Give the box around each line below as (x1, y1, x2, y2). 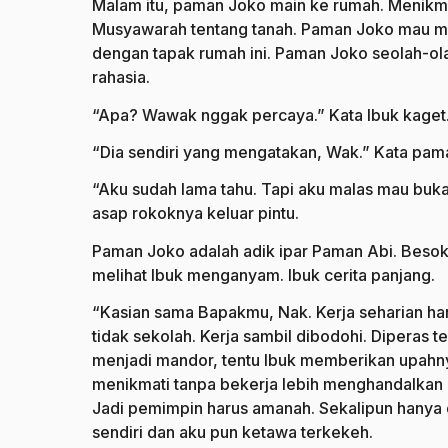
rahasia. (92, 67, 150, 88)
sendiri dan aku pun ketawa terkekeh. (92, 421, 373, 442)
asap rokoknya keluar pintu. (92, 203, 299, 224)
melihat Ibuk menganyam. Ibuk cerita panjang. (92, 264, 435, 285)
